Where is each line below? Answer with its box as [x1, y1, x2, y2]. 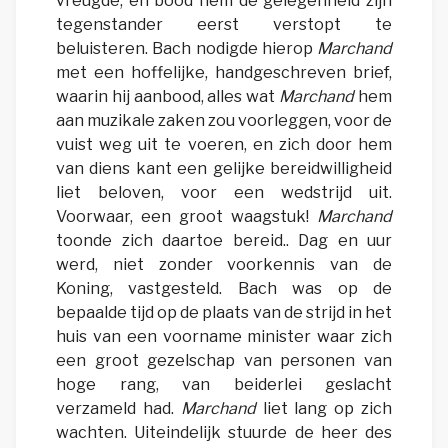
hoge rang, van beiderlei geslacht [56, 375, 392, 395]
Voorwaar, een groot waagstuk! [56, 207, 317, 227]
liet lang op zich [255, 399, 393, 419]
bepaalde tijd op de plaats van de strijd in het [56, 303, 392, 323]
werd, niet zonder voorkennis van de [56, 255, 392, 275]
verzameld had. [56, 399, 181, 419]
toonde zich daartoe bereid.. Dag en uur [56, 231, 392, 251]
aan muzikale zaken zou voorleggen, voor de [56, 111, 392, 131]
